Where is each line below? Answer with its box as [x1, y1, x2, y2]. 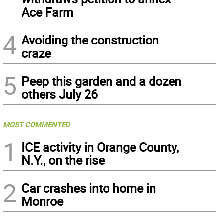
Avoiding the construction [22, 32, 159, 48]
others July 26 [22, 86, 98, 103]
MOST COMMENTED [3, 119, 70, 130]
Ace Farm [22, 4, 73, 21]
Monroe [22, 193, 63, 210]
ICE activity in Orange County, [22, 139, 179, 155]
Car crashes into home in [22, 180, 156, 197]
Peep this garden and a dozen [22, 73, 181, 89]
